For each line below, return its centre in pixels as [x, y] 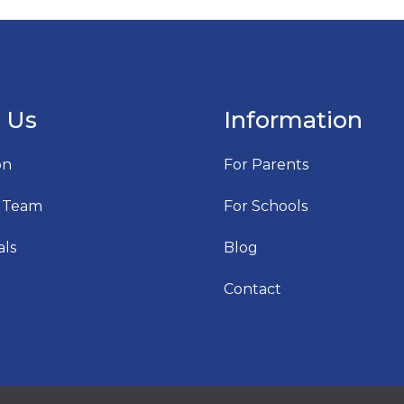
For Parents [266, 165]
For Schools [266, 206]
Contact [252, 289]
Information [293, 119]
